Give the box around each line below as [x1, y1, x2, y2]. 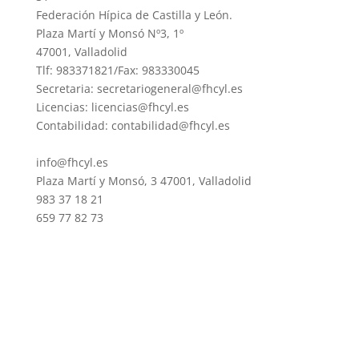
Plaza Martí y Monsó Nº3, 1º [35, 26, 184, 41]
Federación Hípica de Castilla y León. [35, 7, 232, 22]
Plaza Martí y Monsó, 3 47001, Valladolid [35, 173, 252, 188]
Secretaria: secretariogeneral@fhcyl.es [35, 81, 243, 96]
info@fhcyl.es [35, 155, 108, 170]
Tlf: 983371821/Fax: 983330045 [35, 63, 200, 78]
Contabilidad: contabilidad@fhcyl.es [35, 118, 230, 133]
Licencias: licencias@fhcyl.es [35, 99, 189, 115]
